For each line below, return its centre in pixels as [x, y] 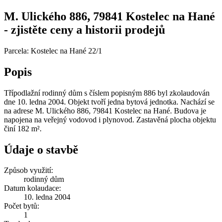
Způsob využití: [28, 170]
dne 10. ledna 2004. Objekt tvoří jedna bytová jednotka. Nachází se [109, 102]
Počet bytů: [22, 206]
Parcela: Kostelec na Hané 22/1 [53, 51]
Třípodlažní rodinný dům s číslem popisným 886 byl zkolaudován [107, 93]
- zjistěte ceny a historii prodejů [84, 29]
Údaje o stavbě [41, 149]
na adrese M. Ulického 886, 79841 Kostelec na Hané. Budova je [105, 111]
